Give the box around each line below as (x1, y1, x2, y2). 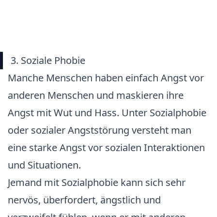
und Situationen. (8, 158, 81, 171)
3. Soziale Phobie (11, 54, 85, 67)
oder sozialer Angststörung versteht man (8, 124, 191, 137)
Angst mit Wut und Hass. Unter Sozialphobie (8, 106, 206, 119)
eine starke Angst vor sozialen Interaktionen (8, 141, 205, 154)
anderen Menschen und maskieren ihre (8, 89, 184, 102)
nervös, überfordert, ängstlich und (8, 193, 161, 206)
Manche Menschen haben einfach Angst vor (8, 71, 204, 84)
